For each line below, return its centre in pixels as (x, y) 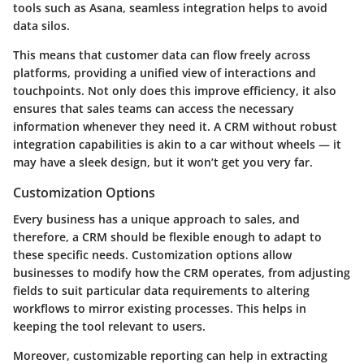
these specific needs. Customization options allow (152, 254)
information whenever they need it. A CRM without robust (175, 127)
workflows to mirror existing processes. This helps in (160, 308)
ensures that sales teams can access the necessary (154, 109)
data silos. (41, 26)
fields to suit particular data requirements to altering (161, 290)
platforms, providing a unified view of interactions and (165, 73)
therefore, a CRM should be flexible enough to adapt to (167, 236)
